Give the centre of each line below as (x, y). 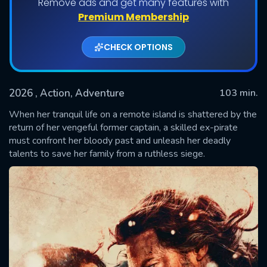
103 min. (239, 93)
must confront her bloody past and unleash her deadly (120, 140)
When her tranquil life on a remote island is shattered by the (133, 114)
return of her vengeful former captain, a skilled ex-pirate (123, 127)
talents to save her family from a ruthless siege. (107, 153)
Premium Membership (133, 17)
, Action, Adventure (80, 93)
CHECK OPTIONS (138, 47)
